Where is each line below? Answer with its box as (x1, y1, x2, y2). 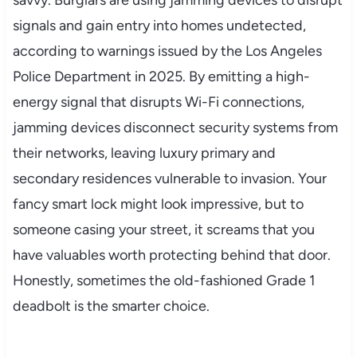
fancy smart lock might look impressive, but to (12, 194, 304, 213)
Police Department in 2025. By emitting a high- (12, 67, 310, 85)
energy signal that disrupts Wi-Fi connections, (12, 92, 304, 111)
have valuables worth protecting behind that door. (12, 245, 331, 264)
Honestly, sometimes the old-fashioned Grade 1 (12, 271, 315, 289)
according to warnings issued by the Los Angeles (12, 41, 322, 60)
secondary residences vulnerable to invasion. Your (12, 169, 327, 187)
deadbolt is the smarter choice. (12, 296, 210, 315)
